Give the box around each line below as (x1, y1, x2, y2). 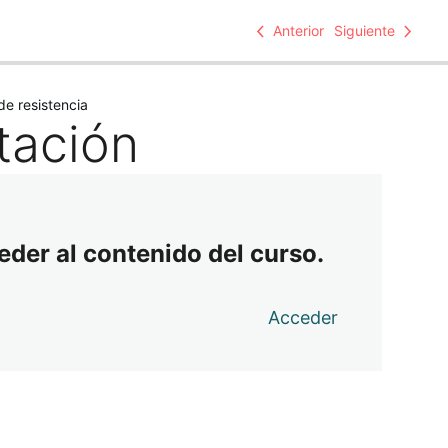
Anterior (273, 22, 324, 39)
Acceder (268, 306, 339, 328)
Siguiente (334, 22, 395, 39)
